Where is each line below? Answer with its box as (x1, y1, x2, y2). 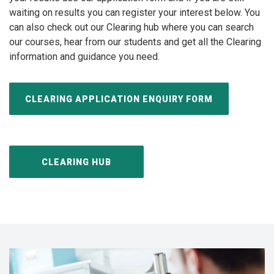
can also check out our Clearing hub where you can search (9, 21, 254, 33)
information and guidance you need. (9, 51, 160, 62)
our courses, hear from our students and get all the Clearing (9, 36, 261, 48)
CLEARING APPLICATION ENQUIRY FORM (25, 94, 213, 104)
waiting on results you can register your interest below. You (9, 7, 260, 18)
